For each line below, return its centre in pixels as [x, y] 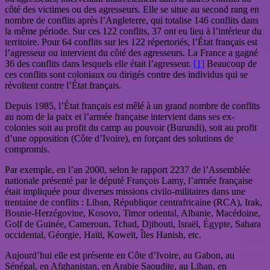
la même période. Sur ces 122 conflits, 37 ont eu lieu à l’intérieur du [133, 31]
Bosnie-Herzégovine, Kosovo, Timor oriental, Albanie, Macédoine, [133, 213]
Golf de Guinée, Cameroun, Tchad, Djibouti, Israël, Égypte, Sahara [133, 224]
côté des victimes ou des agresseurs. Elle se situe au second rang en [132, 10]
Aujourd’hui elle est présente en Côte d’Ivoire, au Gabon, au [120, 256]
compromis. [27, 149]
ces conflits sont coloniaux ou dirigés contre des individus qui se [126, 75]
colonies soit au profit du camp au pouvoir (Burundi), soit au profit [131, 128]
